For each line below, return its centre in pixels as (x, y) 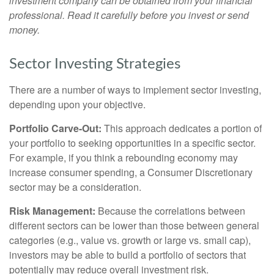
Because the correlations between (170, 210)
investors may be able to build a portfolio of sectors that (128, 254)
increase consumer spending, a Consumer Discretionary (131, 172)
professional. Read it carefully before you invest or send (129, 15)
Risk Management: (52, 210)
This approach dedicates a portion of (182, 128)
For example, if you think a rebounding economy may (124, 157)
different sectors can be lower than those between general (134, 225)
